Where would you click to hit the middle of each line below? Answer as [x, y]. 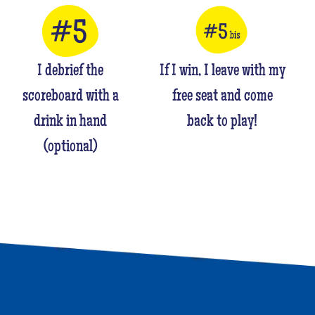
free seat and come [222, 97]
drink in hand [70, 122]
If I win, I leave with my [222, 71]
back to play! [222, 122]
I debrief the [70, 71]
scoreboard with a [70, 97]
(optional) [70, 147]
